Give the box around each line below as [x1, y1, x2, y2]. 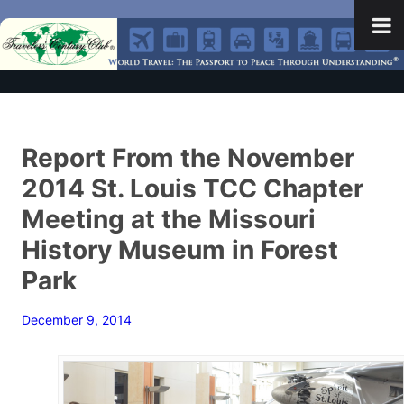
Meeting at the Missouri [22, 203, 316, 235]
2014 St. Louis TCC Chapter [22, 172, 363, 205]
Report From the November [22, 142, 354, 174]
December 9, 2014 [22, 313, 132, 328]
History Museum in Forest [22, 234, 338, 266]
